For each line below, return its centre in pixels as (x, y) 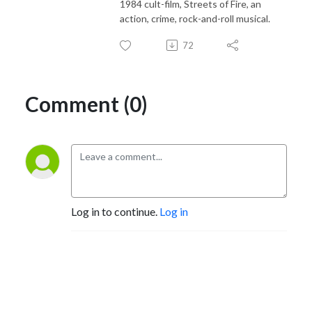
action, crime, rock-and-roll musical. (196, 18)
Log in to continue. (115, 211)
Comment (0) (86, 103)
